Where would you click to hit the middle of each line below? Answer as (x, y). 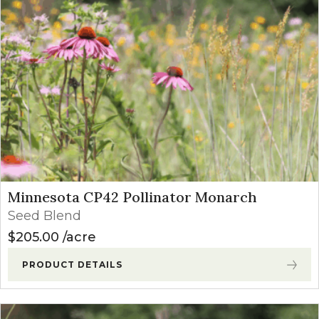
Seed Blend (45, 215)
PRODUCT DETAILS (72, 264)
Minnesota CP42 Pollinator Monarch (132, 197)
